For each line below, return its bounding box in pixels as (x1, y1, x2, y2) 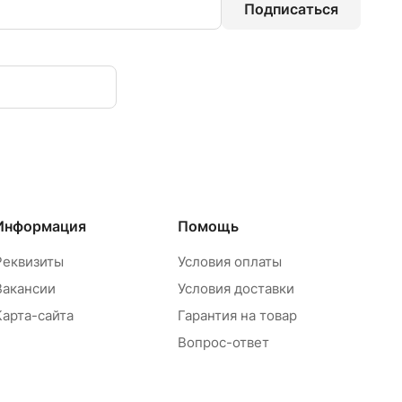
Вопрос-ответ (177, 334, 269, 351)
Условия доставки (177, 280, 294, 297)
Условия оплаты (177, 253, 282, 270)
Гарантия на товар (177, 307, 297, 324)
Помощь (177, 217, 239, 235)
